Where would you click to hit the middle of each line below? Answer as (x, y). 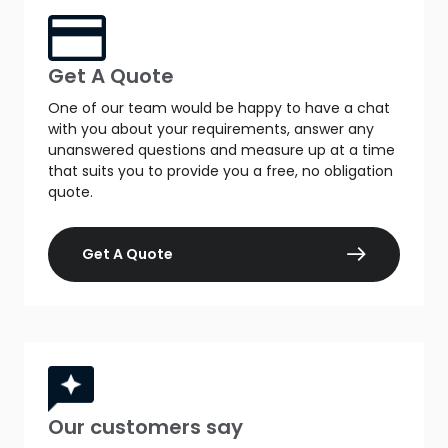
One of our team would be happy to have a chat (219, 108)
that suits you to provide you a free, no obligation (220, 171)
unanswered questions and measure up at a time (221, 150)
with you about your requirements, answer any (211, 129)
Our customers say (145, 426)
